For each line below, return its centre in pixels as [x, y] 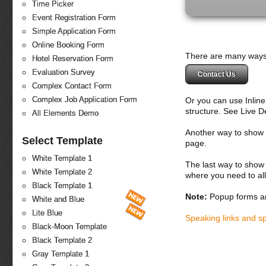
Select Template [62, 141]
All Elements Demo [65, 113]
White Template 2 [62, 172]
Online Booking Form [68, 45]
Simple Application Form [74, 31]
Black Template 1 [62, 186]
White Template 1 [62, 159]
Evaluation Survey [64, 72]
